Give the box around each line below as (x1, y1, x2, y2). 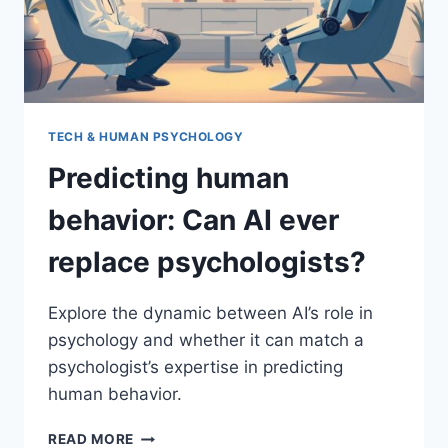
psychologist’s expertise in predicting (48, 357, 343, 378)
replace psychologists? (48, 245, 366, 280)
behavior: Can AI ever (48, 203, 339, 238)
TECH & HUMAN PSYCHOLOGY (48, 128, 244, 144)
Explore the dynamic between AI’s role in (48, 303, 373, 324)
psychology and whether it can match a (48, 330, 364, 351)
